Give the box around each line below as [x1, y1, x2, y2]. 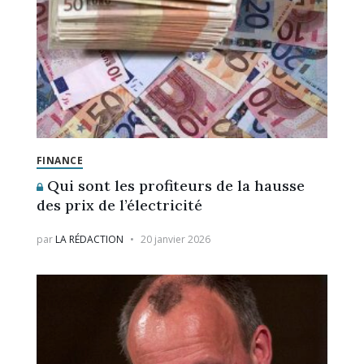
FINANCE [36, 154, 84, 168]
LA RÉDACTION [54, 232, 123, 247]
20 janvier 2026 [140, 232, 210, 247]
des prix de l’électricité [36, 196, 202, 215]
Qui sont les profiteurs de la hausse [42, 176, 305, 196]
